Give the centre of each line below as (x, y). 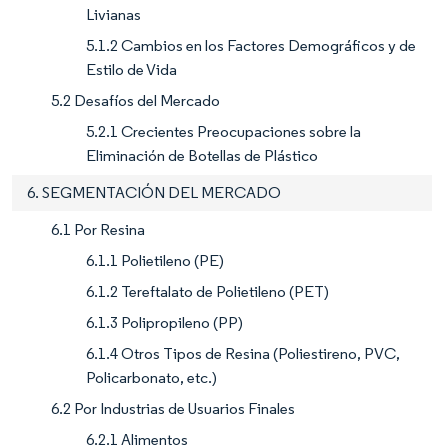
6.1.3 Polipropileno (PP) (164, 322)
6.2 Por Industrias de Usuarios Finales (173, 408)
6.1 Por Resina (98, 229)
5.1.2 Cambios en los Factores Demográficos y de (251, 45)
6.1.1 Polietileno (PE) (155, 260)
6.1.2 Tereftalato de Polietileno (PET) (207, 291)
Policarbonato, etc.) (151, 377)
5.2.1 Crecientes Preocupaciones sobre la (223, 131)
